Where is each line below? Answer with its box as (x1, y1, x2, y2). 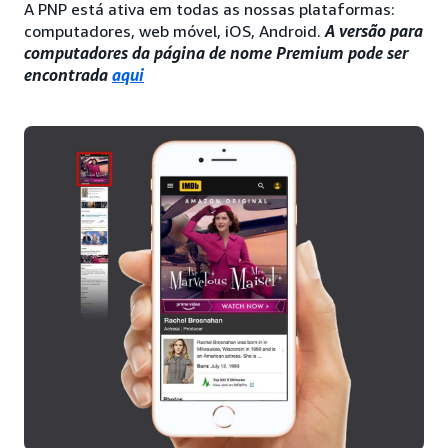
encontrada (24, 65, 112, 85)
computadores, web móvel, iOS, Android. (24, 21, 325, 41)
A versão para (325, 21, 423, 41)
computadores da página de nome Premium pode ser (24, 43, 408, 63)
